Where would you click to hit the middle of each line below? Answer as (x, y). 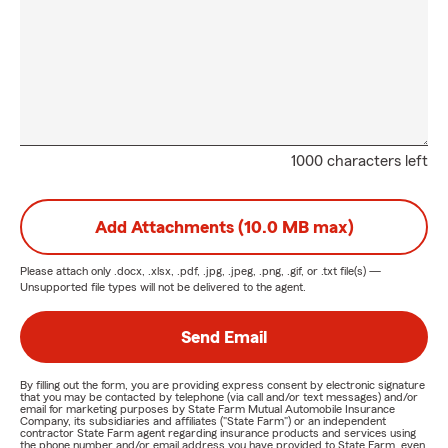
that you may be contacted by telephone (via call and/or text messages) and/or (219, 397)
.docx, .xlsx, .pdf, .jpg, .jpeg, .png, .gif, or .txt (225, 271)
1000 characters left (359, 161)
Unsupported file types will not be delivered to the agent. (163, 287)
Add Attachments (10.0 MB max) (224, 227)
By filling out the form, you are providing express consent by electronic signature (222, 385)
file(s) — (359, 271)
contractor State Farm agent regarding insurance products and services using (218, 433)
